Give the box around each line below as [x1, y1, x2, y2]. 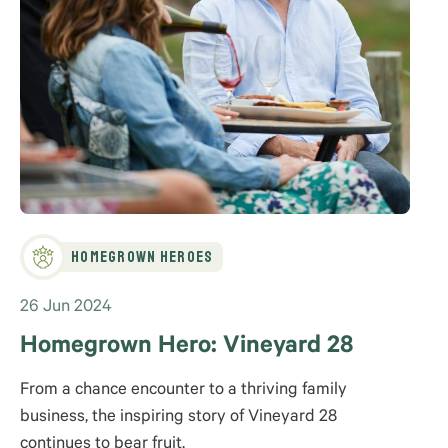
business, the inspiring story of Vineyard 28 [20, 408, 337, 428]
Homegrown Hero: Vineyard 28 [20, 333, 353, 361]
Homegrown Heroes [71, 246, 214, 267]
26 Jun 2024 [20, 298, 112, 318]
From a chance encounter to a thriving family [20, 381, 347, 401]
